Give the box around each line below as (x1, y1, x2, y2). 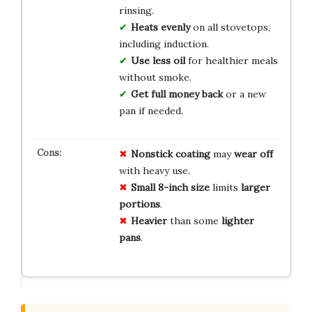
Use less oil (130, 54, 185, 68)
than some (166, 214, 221, 228)
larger (240, 181, 270, 194)
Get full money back (130, 88, 223, 101)
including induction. (118, 38, 209, 51)
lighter (221, 214, 254, 228)
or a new (222, 88, 266, 101)
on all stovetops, (189, 21, 270, 34)
